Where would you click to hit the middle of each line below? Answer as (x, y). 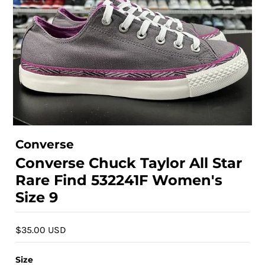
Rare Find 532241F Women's (119, 180)
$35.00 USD (41, 230)
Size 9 (37, 197)
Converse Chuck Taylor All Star (129, 163)
